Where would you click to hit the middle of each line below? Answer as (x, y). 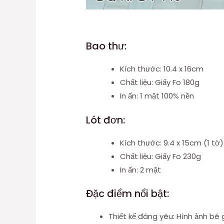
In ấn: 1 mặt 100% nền (157, 96)
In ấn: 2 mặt (140, 169)
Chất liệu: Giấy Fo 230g (160, 156)
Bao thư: (106, 46)
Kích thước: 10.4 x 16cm (161, 69)
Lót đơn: (106, 120)
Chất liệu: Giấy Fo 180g (159, 82)
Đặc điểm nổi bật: (128, 194)
